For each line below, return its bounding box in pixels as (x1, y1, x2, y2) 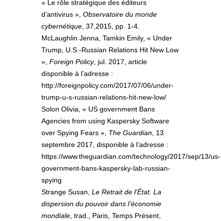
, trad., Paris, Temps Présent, (70, 212, 161, 220)
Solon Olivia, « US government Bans (41, 105, 155, 113)
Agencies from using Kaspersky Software (41, 117, 169, 125)
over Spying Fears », (41, 129, 109, 137)
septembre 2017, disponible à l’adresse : (41, 141, 168, 149)
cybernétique (41, 22, 82, 31)
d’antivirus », (41, 10, 83, 19)
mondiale (41, 212, 70, 220)
